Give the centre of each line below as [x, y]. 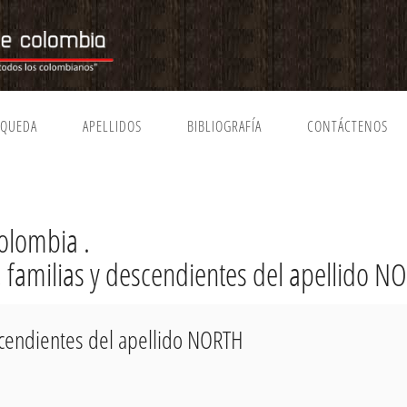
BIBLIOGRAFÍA [224, 126]
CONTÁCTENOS [347, 126]
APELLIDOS [112, 126]
